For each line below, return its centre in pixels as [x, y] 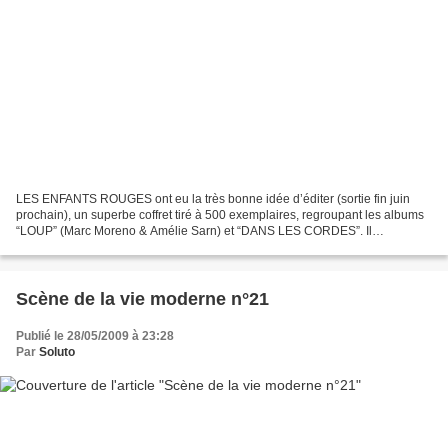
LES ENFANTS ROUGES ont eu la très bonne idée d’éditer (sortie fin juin [213, 198]
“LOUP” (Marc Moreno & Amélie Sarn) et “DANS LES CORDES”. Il [194, 230]
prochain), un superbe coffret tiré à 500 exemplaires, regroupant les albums [220, 214]
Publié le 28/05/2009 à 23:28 [95, 335]
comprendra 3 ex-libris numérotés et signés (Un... [149, 246]
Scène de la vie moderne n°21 [142, 298]
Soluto [57, 351]
